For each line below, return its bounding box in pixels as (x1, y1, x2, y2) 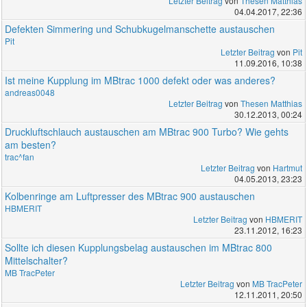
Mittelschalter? (5, 254, 69, 268)
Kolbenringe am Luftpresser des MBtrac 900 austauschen (5, 189, 256, 204)
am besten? (5, 138, 57, 152)
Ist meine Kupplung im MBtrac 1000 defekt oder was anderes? (5, 73, 276, 88)
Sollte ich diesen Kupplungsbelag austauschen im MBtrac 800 (5, 241, 273, 255)
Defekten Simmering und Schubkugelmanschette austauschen (5, 22, 275, 36)
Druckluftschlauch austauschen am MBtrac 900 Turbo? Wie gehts (5, 125, 289, 139)
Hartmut (272, 162, 302, 174)
